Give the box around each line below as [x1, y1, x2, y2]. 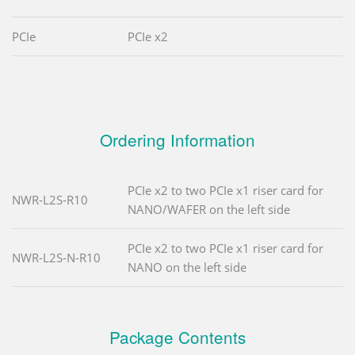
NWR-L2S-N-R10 [12, 250, 101, 266]
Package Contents [109, 325, 246, 349]
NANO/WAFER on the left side [128, 201, 290, 218]
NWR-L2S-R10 [12, 192, 88, 208]
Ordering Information [100, 128, 255, 152]
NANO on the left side [128, 259, 246, 276]
